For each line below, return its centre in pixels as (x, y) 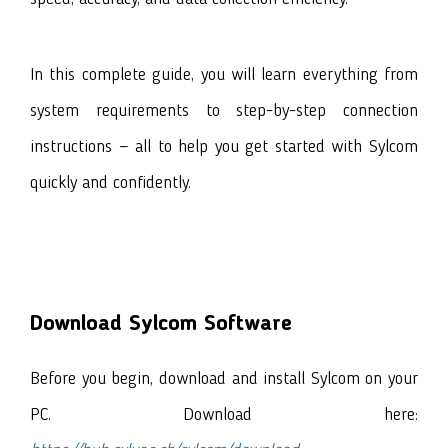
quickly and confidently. (110, 182)
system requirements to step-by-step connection (224, 110)
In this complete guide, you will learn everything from (224, 74)
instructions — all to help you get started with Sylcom (224, 146)
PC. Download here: (224, 414)
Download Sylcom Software (161, 323)
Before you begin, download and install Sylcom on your (224, 378)
